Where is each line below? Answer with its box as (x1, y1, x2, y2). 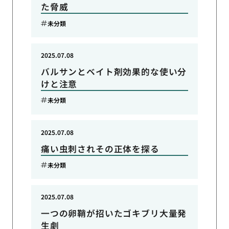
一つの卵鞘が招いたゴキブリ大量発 (40, 207, 187, 220)
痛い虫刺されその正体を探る (40, 142, 159, 155)
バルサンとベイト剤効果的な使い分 (40, 65, 187, 78)
